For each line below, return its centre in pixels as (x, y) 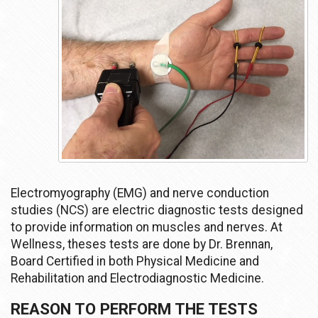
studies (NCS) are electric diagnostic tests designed (157, 210)
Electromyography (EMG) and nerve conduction (140, 193)
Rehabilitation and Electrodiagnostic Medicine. (137, 278)
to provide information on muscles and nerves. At (147, 227)
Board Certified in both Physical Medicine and (135, 261)
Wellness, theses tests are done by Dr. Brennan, (142, 244)
